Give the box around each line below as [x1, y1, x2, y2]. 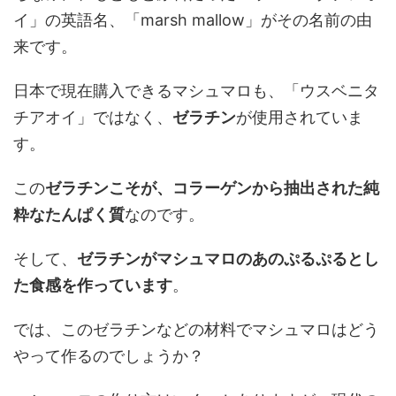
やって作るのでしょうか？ [13, 346, 204, 365]
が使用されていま [236, 108, 363, 126]
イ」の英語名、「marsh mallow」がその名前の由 [13, 11, 372, 29]
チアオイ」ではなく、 [13, 108, 172, 126]
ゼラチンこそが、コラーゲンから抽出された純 [45, 179, 379, 197]
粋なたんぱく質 [13, 205, 125, 224]
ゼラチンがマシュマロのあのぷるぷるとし [77, 249, 379, 268]
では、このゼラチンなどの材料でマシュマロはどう [13, 320, 379, 339]
